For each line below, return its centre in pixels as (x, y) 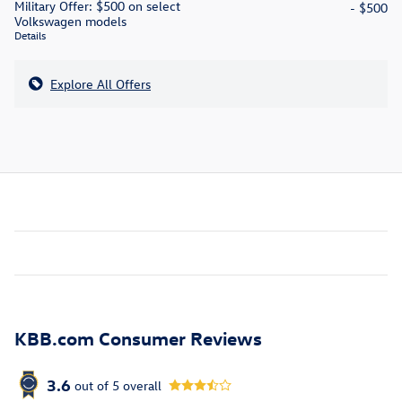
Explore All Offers (100, 84)
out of (93, 385)
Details (30, 35)
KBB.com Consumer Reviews (138, 338)
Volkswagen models (70, 22)
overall (140, 385)
